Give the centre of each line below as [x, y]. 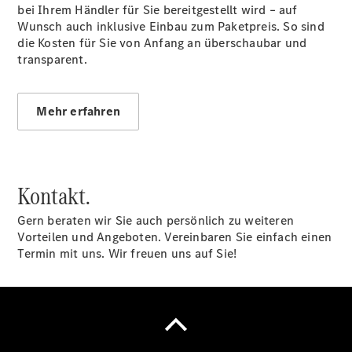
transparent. [52, 59]
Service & [138, 217]
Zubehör [136, 233]
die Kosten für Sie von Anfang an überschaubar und [162, 43]
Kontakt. [54, 196]
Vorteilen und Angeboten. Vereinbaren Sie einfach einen [175, 237]
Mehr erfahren [79, 111]
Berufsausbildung [161, 53]
